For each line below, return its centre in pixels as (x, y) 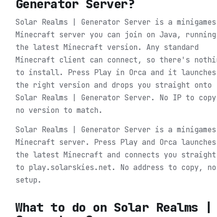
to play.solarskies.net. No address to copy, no (116, 167)
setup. (29, 180)
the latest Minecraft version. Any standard (107, 47)
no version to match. (59, 110)
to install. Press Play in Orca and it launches (116, 72)
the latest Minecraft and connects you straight (116, 155)
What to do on (65, 207)
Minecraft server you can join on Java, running (116, 34)
